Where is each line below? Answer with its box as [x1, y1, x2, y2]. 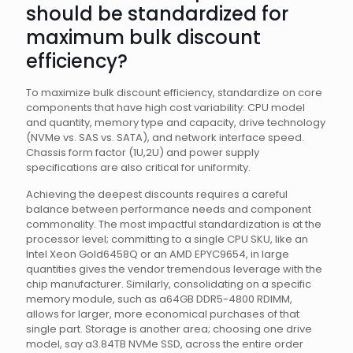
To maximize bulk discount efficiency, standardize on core [26, 85, 322, 100]
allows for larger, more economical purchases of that [26, 307, 299, 321]
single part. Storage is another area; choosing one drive [26, 321, 312, 336]
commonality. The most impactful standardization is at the [26, 217, 321, 232]
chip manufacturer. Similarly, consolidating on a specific [26, 277, 311, 292]
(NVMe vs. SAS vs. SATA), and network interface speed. [26, 130, 304, 145]
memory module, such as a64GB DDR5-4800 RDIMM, [26, 292, 292, 307]
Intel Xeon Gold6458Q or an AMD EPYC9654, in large [26, 247, 289, 262]
